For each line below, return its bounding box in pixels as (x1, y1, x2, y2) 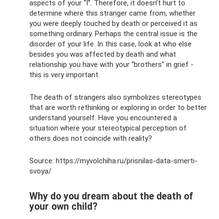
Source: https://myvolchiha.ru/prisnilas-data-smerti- (29, 156, 197, 166)
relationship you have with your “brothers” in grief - (29, 60, 194, 69)
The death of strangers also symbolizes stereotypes (29, 93, 201, 102)
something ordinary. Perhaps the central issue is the (29, 29, 197, 39)
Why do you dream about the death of (29, 190, 193, 202)
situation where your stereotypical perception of (29, 124, 187, 133)
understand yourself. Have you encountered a (29, 113, 177, 123)
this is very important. (29, 70, 100, 80)
